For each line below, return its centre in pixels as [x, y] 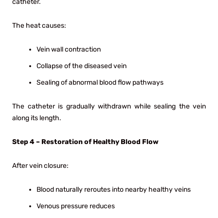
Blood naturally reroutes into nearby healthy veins [114, 189]
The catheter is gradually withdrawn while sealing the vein [109, 106]
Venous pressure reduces [76, 206]
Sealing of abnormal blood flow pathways [100, 82]
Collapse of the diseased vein [82, 66]
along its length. [37, 118]
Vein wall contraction [69, 49]
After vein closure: [40, 165]
